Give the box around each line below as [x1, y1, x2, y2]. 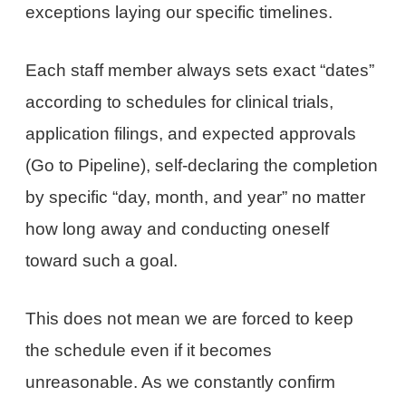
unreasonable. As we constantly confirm [25, 372, 336, 391]
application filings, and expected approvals [25, 124, 357, 144]
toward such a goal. [25, 251, 179, 271]
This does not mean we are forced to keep [25, 308, 354, 328]
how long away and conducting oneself [25, 219, 330, 239]
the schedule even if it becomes [25, 340, 273, 360]
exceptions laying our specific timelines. [25, 3, 333, 23]
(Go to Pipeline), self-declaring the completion [25, 156, 379, 176]
